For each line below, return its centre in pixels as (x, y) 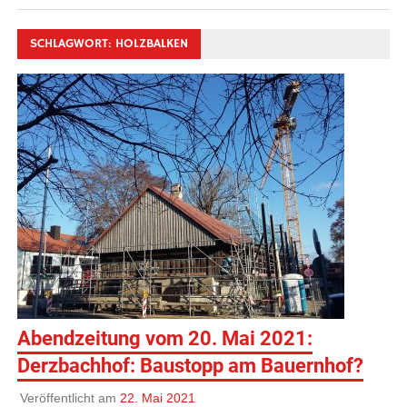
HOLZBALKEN (152, 44)
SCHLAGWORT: (73, 44)
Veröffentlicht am (69, 397)
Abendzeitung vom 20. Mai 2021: (165, 339)
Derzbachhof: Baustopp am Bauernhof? (191, 366)
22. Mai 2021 (157, 397)
